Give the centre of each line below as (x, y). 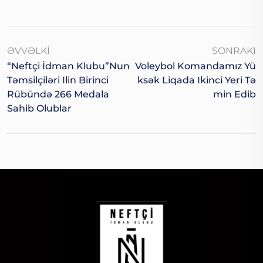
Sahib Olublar (39, 109)
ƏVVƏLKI (28, 51)
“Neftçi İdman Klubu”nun (68, 66)
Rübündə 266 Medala (58, 95)
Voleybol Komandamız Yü (195, 66)
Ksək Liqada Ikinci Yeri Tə (197, 80)
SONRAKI (234, 51)
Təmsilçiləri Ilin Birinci (58, 80)
